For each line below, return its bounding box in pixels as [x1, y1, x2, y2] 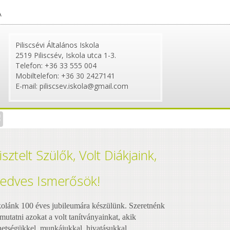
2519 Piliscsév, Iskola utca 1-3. [15, 50, 116, 61]
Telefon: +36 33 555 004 [15, 61, 97, 71]
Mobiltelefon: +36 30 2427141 [15, 71, 115, 81]
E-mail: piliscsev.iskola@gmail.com [15, 81, 128, 91]
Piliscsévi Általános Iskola [15, 40, 99, 50]
